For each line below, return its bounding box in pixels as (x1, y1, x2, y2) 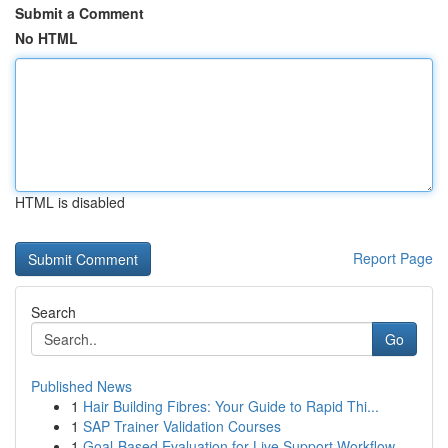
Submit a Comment (15, 3, 144, 23)
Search (31, 302, 76, 322)
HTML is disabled (15, 192, 125, 212)
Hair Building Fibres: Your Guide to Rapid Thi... (83, 396, 379, 416)
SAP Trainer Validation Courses (83, 416, 281, 436)
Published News (31, 376, 132, 396)
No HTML (15, 28, 78, 48)
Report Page (353, 248, 433, 268)
